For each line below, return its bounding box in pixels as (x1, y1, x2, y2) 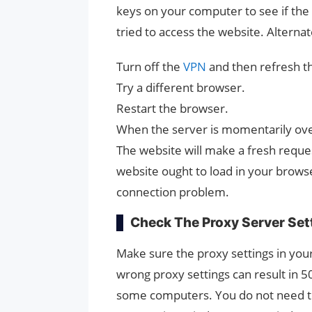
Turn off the (116, 58, 183, 75)
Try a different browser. (116, 79, 245, 95)
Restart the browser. (116, 100, 228, 116)
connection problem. (116, 183, 229, 200)
